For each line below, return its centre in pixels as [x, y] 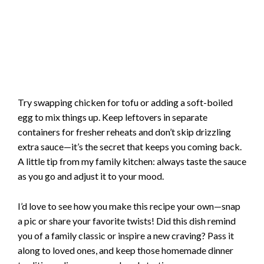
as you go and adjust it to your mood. [91, 176]
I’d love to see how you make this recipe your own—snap [129, 206]
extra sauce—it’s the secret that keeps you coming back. [130, 147]
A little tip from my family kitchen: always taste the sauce [132, 161]
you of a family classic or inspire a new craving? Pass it [126, 235]
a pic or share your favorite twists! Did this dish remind [127, 220]
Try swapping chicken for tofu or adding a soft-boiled [125, 103]
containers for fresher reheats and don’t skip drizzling [124, 132]
